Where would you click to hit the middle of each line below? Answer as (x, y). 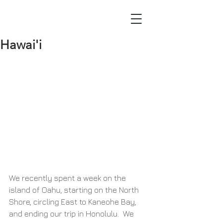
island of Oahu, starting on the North (75, 190)
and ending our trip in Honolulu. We (72, 213)
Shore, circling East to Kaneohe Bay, (74, 201)
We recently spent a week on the (68, 178)
